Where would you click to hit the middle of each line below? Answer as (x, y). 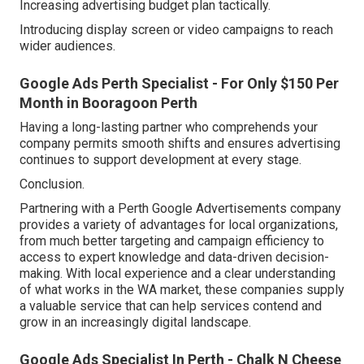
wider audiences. (67, 46)
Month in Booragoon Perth (108, 103)
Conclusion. (52, 184)
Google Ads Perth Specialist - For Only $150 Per (179, 84)
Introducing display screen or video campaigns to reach (176, 30)
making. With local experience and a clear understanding (178, 274)
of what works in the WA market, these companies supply (182, 290)
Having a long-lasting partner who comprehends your (169, 128)
